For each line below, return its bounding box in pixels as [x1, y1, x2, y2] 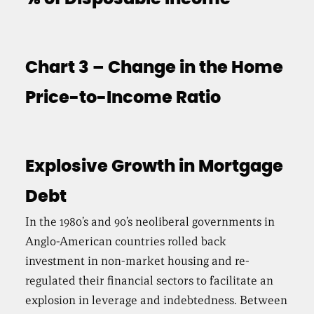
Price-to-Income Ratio [25, 90, 221, 107]
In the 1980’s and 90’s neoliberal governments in [25, 214, 275, 230]
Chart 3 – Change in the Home [25, 60, 284, 77]
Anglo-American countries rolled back [25, 234, 227, 250]
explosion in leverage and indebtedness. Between [25, 293, 288, 308]
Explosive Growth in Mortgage [25, 158, 284, 176]
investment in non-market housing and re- [25, 254, 250, 269]
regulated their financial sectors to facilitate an [25, 273, 274, 289]
